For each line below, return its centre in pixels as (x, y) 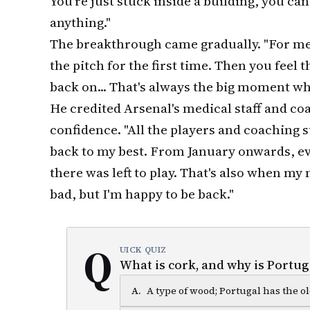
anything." (80, 22)
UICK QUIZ (143, 250)
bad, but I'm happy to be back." (142, 194)
